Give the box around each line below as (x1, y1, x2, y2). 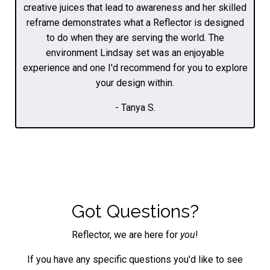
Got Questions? (71, 200, 199, 222)
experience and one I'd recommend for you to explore (22, 61, 248, 74)
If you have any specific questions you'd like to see (27, 253, 243, 265)
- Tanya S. (115, 101, 155, 113)
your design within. (96, 77, 174, 89)
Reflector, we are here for (72, 228, 180, 240)
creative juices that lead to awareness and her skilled (24, 1, 246, 13)
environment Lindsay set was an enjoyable (46, 46, 224, 58)
